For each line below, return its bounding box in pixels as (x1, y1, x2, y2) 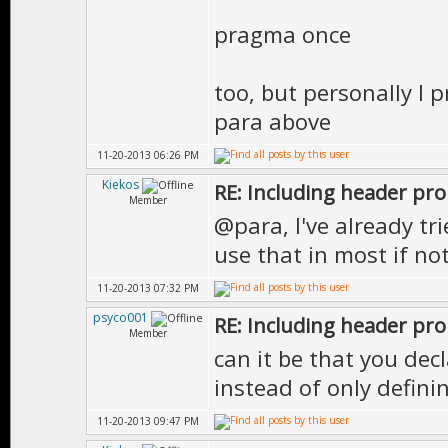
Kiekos (102, 176, 139, 193)
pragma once (214, 19, 351, 49)
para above (214, 106, 331, 136)
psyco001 (93, 309, 148, 326)
